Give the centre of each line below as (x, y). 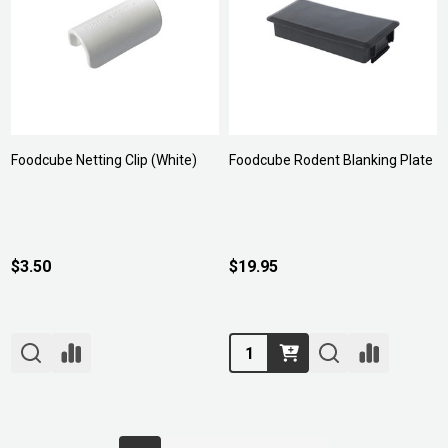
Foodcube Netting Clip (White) (104, 160)
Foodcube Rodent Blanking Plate (331, 160)
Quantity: (261, 346)
